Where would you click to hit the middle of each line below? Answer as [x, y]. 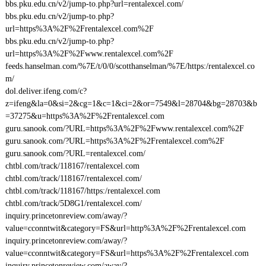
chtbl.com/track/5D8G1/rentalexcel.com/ [73, 203]
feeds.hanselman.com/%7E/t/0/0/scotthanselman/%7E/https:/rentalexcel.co [130, 66]
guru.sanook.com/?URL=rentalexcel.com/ [75, 153]
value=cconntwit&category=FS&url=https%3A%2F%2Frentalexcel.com [127, 253]
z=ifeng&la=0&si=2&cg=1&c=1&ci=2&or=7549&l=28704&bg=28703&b [131, 104]
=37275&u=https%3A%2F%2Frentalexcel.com [85, 116]
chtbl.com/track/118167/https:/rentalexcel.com [83, 191]
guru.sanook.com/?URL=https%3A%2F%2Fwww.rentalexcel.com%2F [124, 129]
